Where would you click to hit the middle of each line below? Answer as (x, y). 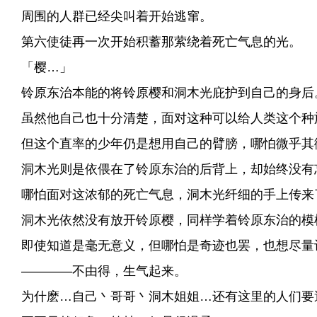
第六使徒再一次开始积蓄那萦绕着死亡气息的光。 (154, 42)
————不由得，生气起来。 (97, 271)
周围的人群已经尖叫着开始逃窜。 (110, 16)
